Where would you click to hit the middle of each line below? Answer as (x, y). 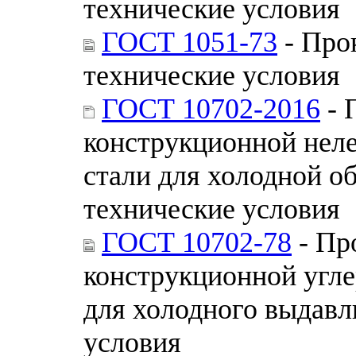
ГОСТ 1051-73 (190, 42)
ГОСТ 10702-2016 (211, 108)
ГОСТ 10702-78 (197, 242)
